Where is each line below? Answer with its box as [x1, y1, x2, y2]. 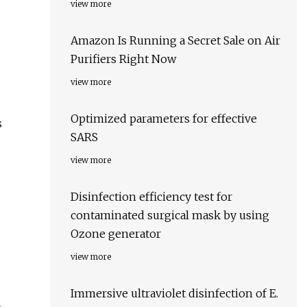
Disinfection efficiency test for [71, 190, 232, 204]
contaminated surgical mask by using [71, 208, 269, 223]
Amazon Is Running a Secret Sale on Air [71, 34, 280, 48]
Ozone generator [71, 227, 161, 241]
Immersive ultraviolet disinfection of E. [71, 286, 278, 301]
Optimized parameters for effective [71, 112, 257, 126]
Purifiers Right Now [71, 52, 176, 66]
